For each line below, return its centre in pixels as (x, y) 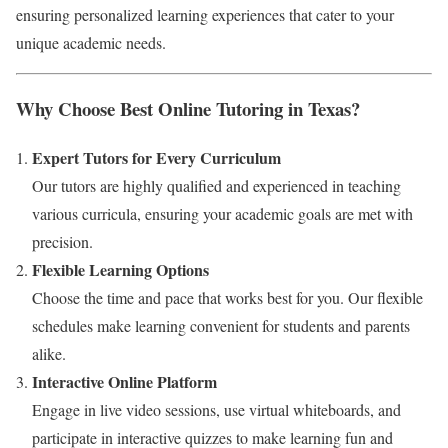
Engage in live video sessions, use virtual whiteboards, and (216, 409)
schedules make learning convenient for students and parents (221, 325)
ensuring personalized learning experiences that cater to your (205, 14)
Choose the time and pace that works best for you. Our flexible (227, 297)
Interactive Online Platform (124, 381)
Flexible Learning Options (120, 269)
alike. (49, 353)
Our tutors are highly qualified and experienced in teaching (216, 185)
